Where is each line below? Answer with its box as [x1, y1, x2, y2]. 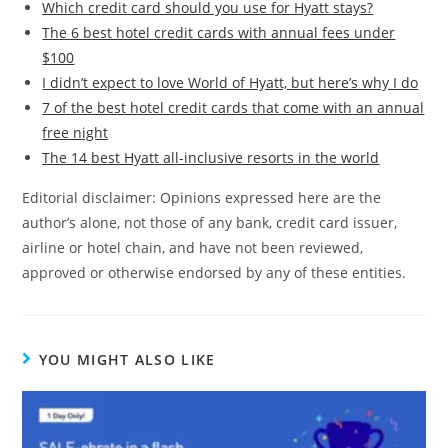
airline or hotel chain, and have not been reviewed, [22, 238, 364, 258]
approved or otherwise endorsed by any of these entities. [22, 263, 407, 283]
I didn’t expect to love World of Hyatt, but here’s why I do [42, 73, 419, 93]
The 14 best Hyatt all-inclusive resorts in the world [42, 148, 380, 168]
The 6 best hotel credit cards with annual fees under [42, 23, 396, 43]
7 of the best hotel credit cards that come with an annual [42, 98, 425, 118]
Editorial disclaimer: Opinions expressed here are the [22, 188, 382, 208]
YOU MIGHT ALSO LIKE [38, 350, 216, 370]
